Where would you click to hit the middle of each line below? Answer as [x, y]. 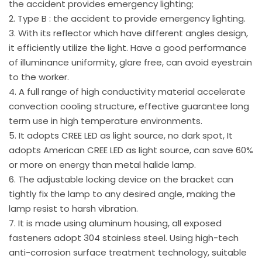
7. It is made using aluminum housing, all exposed [115, 223]
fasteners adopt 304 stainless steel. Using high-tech [124, 238]
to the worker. [39, 77]
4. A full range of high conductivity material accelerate [127, 92]
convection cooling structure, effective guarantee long [129, 106]
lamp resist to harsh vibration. [73, 209]
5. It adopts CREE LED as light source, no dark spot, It [121, 136]
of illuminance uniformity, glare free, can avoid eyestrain [130, 63]
